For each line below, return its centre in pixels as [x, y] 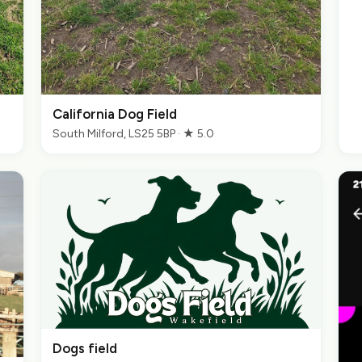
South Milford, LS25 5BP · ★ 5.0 [133, 133]
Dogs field [85, 349]
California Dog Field [115, 114]
